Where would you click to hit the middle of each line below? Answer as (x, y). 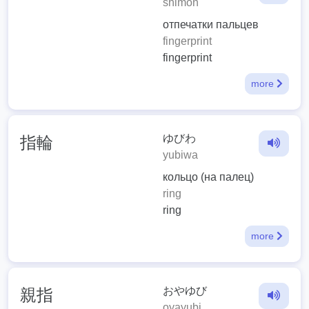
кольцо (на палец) (208, 177)
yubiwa (180, 155)
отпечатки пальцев (211, 25)
